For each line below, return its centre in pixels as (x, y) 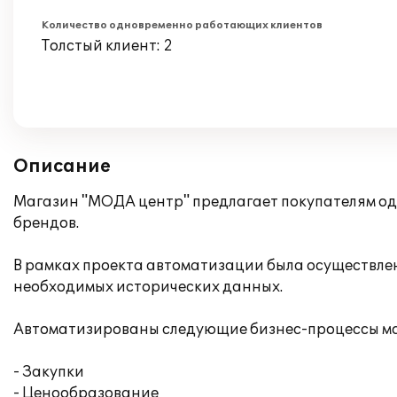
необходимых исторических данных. (148, 287)
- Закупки (49, 372)
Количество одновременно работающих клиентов (182, 25)
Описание (62, 167)
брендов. (46, 223)
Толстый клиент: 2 (107, 46)
